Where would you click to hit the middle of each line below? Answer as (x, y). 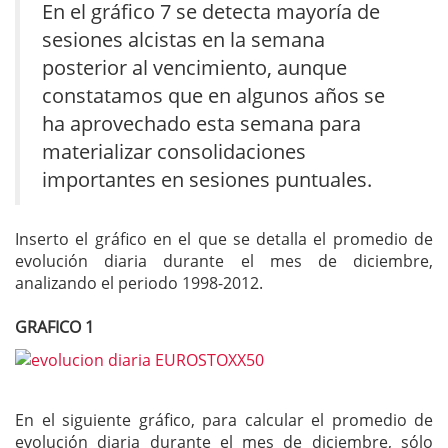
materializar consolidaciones (174, 151)
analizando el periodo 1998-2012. (139, 282)
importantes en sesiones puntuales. (207, 179)
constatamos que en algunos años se (213, 95)
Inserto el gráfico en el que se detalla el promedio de (224, 238)
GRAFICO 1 (54, 327)
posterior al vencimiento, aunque (194, 67)
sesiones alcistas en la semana (183, 39)
